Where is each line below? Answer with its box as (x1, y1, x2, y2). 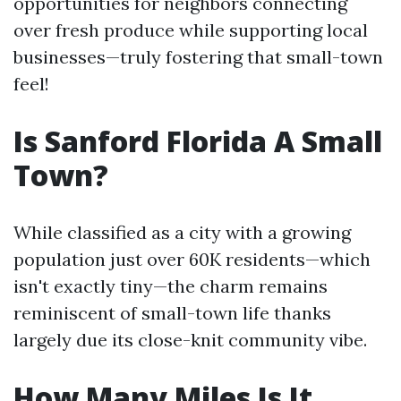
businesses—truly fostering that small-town (13, 46, 383, 68)
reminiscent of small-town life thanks (13, 302, 331, 324)
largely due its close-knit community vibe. (13, 328, 367, 351)
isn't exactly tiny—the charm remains (13, 275, 328, 297)
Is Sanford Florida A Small (13, 122, 382, 160)
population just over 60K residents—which (13, 248, 371, 270)
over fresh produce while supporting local (13, 19, 368, 41)
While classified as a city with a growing (13, 221, 351, 243)
